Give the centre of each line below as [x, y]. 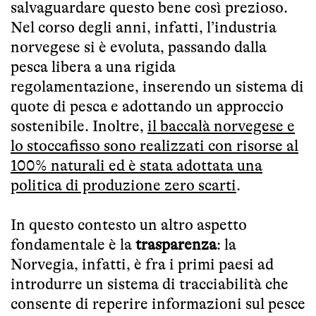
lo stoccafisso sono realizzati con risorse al [154, 145]
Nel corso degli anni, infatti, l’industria [144, 27]
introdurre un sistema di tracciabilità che [150, 284]
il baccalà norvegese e [221, 126]
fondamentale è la [73, 244]
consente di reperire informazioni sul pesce [158, 303]
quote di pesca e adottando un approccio [147, 106]
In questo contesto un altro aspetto [129, 224]
